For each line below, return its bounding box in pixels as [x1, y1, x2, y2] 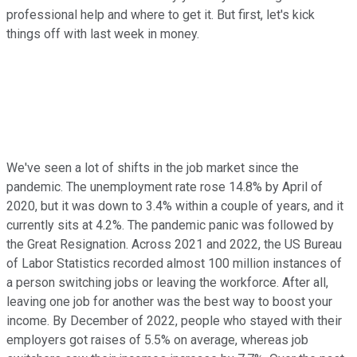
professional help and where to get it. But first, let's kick [6, 6, 315, 22]
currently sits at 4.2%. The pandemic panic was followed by [6, 217, 334, 233]
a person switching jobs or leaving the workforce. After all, [6, 274, 328, 290]
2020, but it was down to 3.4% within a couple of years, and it [6, 198, 343, 214]
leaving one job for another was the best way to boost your [6, 293, 332, 309]
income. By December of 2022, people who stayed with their [6, 312, 342, 328]
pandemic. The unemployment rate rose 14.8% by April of [6, 178, 323, 194]
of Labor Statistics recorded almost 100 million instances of [6, 255, 342, 271]
